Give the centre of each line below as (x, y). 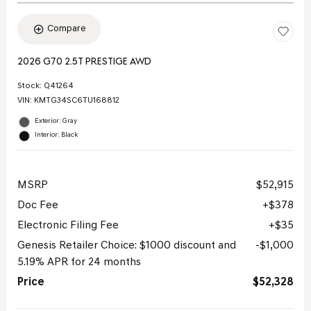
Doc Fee (38, 206)
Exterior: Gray (56, 121)
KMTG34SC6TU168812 (77, 101)
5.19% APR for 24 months (79, 263)
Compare (66, 29)
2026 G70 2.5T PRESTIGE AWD (84, 62)
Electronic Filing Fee (68, 226)
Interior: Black (56, 135)
